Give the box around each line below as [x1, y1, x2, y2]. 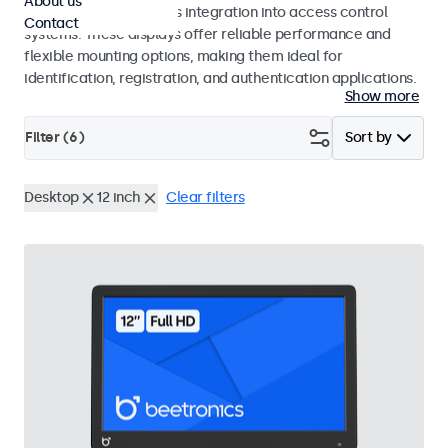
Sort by [345, 129, 392, 146]
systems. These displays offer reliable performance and [24, 26, 390, 43]
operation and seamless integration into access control [24, 4, 387, 21]
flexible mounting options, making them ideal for [24, 48, 342, 65]
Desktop [24, 189, 79, 206]
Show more [344, 88, 419, 105]
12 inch [96, 189, 141, 206]
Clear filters [166, 189, 245, 206]
